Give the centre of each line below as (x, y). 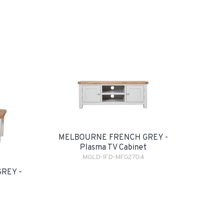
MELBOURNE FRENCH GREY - (113, 138)
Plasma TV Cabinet (113, 148)
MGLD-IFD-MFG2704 (113, 157)
